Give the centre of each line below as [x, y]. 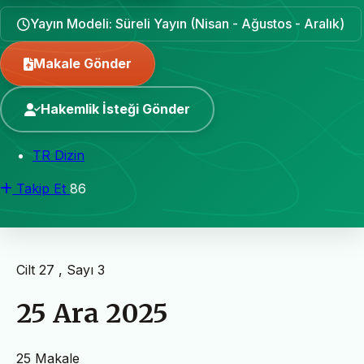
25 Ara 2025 [92, 314]
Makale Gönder [82, 63]
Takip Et [41, 188]
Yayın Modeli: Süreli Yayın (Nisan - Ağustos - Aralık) [187, 24]
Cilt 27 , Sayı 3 [61, 270]
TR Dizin [58, 155]
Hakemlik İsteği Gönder [115, 109]
